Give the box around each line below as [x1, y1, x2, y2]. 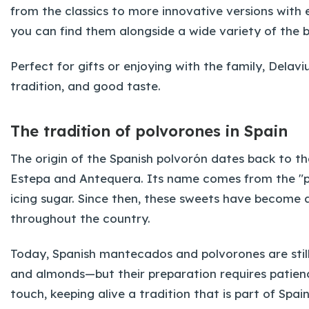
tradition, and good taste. [10, 78, 161, 93]
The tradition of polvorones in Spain [10, 121, 288, 141]
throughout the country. [10, 211, 150, 226]
